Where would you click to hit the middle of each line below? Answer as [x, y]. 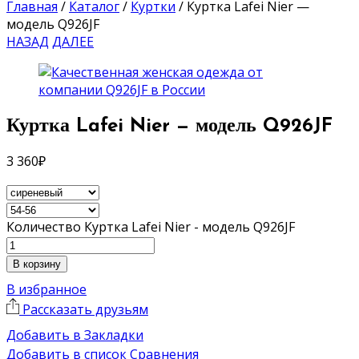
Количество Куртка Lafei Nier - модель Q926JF [151, 226]
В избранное [46, 289]
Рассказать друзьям [84, 309]
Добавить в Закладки [75, 335]
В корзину [37, 264]
